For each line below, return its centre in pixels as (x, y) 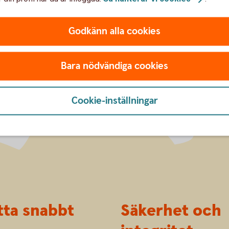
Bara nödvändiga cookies (114, 66)
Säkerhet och (171, 211)
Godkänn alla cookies (114, 31)
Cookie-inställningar (114, 101)
